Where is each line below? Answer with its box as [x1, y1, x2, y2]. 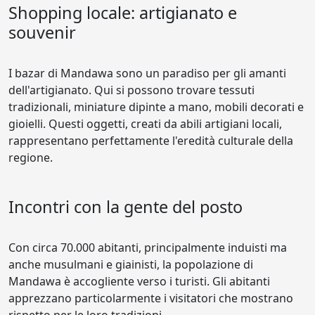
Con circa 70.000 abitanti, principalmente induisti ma [8, 240, 287, 255]
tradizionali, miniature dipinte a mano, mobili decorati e [8, 99, 304, 115]
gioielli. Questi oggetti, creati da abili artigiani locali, [8, 116, 282, 131]
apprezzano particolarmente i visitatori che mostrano [8, 290, 293, 306]
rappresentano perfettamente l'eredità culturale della [8, 133, 293, 148]
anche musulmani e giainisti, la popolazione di [8, 257, 253, 272]
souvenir [8, 21, 76, 44]
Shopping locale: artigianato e [8, 1, 237, 24]
